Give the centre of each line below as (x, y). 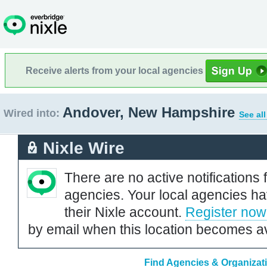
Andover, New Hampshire (151, 112)
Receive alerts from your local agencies (116, 70)
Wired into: (32, 113)
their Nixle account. (125, 212)
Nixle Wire (84, 148)
